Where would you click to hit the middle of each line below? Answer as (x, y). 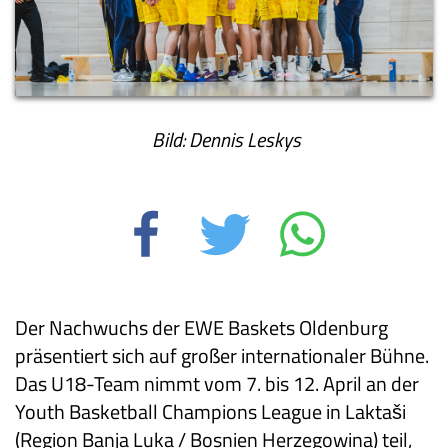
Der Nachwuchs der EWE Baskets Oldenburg (201, 328)
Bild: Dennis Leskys (224, 140)
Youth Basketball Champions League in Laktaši (210, 412)
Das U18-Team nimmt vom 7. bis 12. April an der (217, 384)
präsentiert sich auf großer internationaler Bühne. (222, 356)
